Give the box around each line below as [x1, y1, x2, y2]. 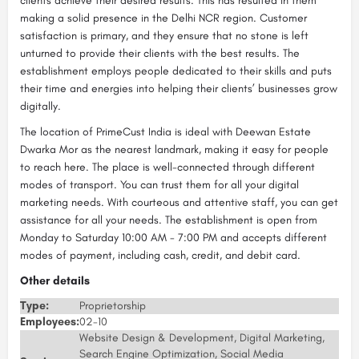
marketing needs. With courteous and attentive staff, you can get [20, 196, 338, 210]
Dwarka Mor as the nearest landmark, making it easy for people [20, 143, 329, 157]
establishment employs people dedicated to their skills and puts [20, 64, 332, 79]
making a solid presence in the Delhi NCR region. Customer [20, 11, 307, 26]
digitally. [20, 99, 61, 114]
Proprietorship [79, 299, 146, 313]
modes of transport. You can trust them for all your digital [20, 178, 299, 192]
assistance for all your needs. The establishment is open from [20, 213, 317, 228]
